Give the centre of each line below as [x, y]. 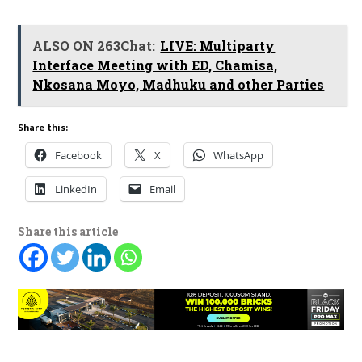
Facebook [79, 156]
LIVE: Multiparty [218, 46]
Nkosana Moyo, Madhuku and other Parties [179, 85]
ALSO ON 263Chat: [94, 46]
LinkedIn [76, 189]
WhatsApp [239, 156]
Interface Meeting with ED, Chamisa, [155, 65]
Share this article [68, 232]
